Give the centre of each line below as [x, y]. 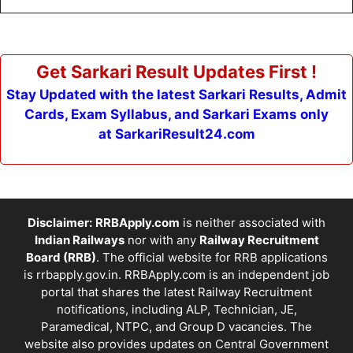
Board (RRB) [61, 257]
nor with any [162, 240]
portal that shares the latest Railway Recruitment [176, 292]
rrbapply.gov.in [77, 274]
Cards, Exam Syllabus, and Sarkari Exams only [176, 114]
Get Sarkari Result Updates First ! [176, 71]
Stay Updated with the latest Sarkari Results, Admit [176, 94]
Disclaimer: [60, 222]
